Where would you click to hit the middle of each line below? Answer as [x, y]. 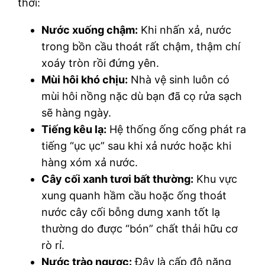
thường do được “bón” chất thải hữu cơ [140, 228]
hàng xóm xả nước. [90, 162]
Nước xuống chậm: [90, 30]
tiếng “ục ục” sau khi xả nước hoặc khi [137, 146]
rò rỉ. [53, 245]
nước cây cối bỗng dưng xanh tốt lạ [131, 212]
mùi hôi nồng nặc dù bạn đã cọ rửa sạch [142, 96]
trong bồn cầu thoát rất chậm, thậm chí [141, 46]
